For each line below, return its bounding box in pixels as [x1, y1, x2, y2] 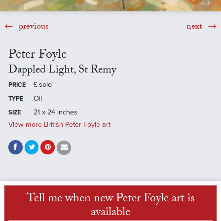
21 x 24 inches [33, 108, 77, 116]
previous [16, 19, 48, 35]
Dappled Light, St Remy [8, 61, 116, 80]
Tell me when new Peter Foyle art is [26, 189, 195, 210]
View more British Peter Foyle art [8, 120, 110, 129]
